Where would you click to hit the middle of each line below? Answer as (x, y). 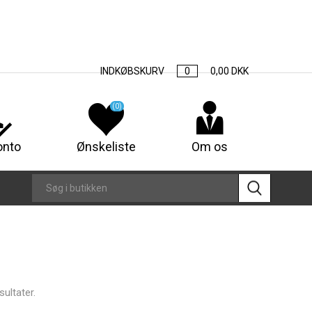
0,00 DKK (230, 71)
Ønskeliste (107, 147)
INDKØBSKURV (133, 71)
